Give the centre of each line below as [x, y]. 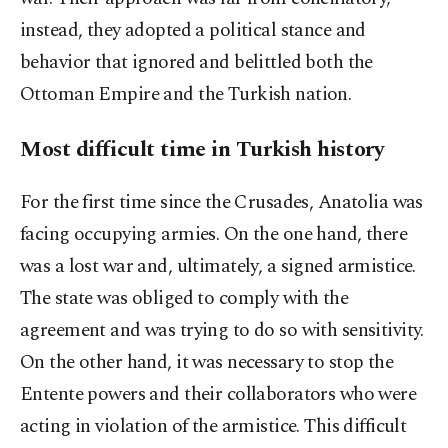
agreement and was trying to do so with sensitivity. [222, 331]
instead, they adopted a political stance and [193, 31]
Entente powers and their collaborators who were [218, 395]
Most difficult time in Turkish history [202, 150]
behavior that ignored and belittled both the [196, 63]
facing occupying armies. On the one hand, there [214, 235]
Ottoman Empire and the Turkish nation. [186, 95]
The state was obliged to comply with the [184, 299]
